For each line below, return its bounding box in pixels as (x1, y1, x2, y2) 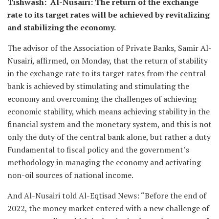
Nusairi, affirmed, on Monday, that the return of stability (7, 55, 208, 66)
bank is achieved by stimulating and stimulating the (7, 80, 189, 91)
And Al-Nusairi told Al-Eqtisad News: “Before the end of (7, 190, 206, 201)
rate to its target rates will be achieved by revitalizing (7, 9, 210, 20)
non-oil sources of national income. (7, 169, 133, 180)
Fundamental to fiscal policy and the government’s (7, 144, 189, 155)
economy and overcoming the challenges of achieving (7, 93, 197, 104)
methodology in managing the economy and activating (7, 156, 201, 168)
